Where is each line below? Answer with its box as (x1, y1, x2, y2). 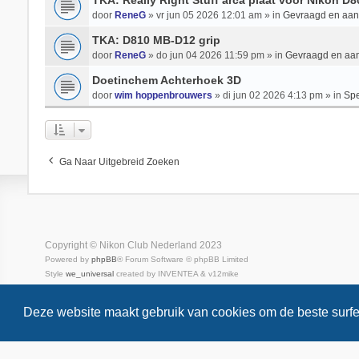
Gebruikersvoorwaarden (73, 284, 162, 292)
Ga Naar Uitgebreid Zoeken (58, 156, 179, 167)
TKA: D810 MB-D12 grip (91, 34, 220, 46)
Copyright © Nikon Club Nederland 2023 (44, 240, 222, 251)
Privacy (44, 284, 71, 292)
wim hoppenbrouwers (114, 90, 212, 101)
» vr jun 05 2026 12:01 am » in (145, 10, 283, 21)
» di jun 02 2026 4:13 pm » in (212, 90, 344, 101)
